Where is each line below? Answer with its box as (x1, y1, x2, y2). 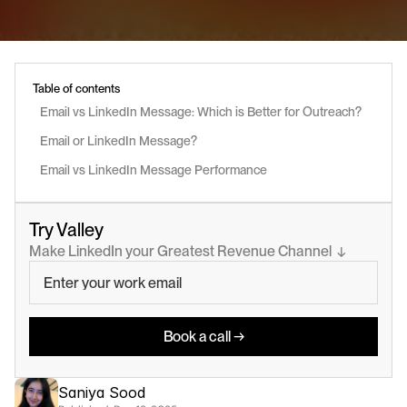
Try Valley (29, 219, 104, 241)
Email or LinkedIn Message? (40, 134, 200, 148)
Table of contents (33, 82, 120, 95)
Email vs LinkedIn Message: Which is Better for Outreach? (40, 104, 362, 119)
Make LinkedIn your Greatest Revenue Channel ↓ (29, 243, 346, 260)
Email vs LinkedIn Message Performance (40, 163, 267, 177)
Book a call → (163, 327, 244, 345)
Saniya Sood (58, 383, 145, 402)
